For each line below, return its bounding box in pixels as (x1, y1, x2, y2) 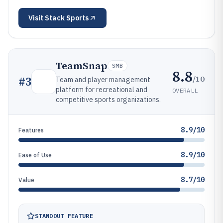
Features (18, 126, 44, 134)
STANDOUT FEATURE (35, 212, 93, 220)
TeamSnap (56, 59, 108, 73)
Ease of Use (18, 151, 52, 159)
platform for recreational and (56, 85, 147, 94)
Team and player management (56, 75, 150, 84)
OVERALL (172, 86, 198, 94)
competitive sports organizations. (56, 95, 161, 104)
